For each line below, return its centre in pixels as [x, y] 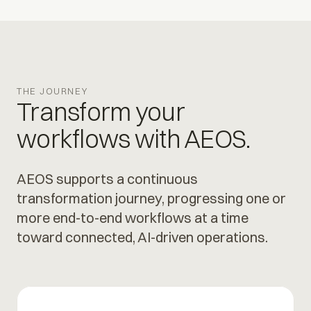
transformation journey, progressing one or [151, 198]
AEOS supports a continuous [107, 178]
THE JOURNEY [52, 91]
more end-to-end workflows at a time [133, 217]
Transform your [101, 111]
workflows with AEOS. [134, 138]
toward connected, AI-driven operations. [142, 237]
